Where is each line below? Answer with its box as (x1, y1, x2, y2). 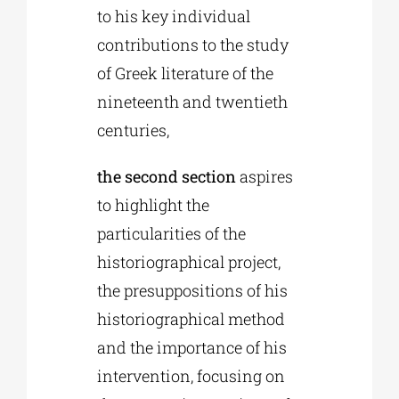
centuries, (97, 119, 170, 142)
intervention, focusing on (97, 365, 286, 387)
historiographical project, (97, 251, 281, 273)
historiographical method (97, 308, 286, 330)
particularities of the (97, 223, 247, 245)
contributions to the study (97, 34, 289, 56)
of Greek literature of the (97, 62, 274, 85)
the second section (97, 166, 237, 188)
